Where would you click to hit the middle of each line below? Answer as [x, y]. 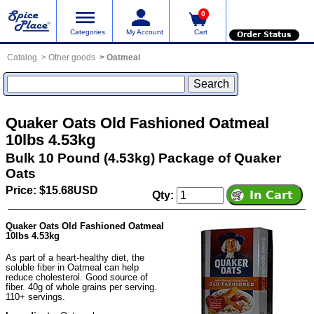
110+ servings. [35, 296]
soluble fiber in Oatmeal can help [72, 267]
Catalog [22, 57]
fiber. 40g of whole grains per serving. [81, 287]
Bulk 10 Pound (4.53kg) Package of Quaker [143, 158]
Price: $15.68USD [52, 191]
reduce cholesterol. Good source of [77, 277]
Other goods [71, 57]
